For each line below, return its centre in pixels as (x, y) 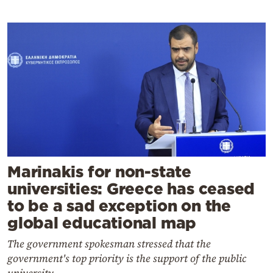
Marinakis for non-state (99, 172)
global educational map (102, 223)
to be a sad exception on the (119, 206)
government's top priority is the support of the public (127, 259)
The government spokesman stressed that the (109, 244)
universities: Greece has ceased (131, 189)
